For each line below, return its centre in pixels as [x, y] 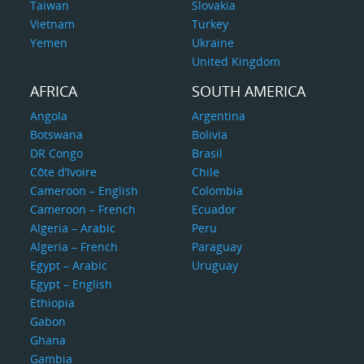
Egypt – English [71, 284]
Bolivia [209, 134]
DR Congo [57, 153]
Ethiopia [53, 303]
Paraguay [217, 247]
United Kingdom [236, 61]
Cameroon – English [84, 191]
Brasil [207, 153]
